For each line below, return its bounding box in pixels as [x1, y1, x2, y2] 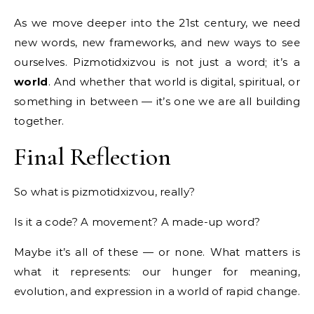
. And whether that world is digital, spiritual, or [48, 74, 300, 88]
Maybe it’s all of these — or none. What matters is [14, 245, 300, 259]
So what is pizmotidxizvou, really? [14, 184, 196, 198]
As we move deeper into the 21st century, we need [14, 15, 300, 29]
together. [14, 114, 64, 128]
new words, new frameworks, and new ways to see [14, 35, 300, 49]
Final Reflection [14, 141, 171, 172]
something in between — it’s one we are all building [14, 94, 300, 108]
